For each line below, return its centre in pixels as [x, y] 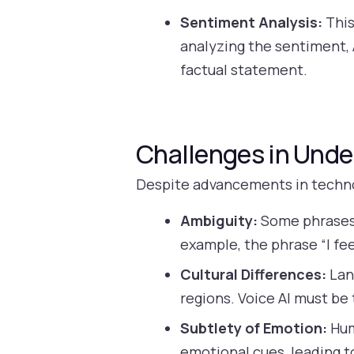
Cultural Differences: [254, 275]
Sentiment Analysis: [252, 22]
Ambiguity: [219, 221]
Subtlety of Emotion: [254, 328]
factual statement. [244, 69]
